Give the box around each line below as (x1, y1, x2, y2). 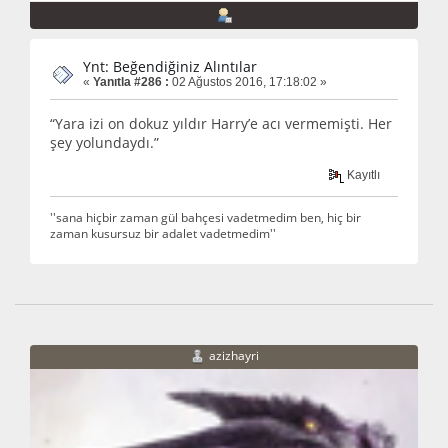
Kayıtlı (344, 168, 381, 183)
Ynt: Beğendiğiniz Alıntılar (83, 56, 257, 76)
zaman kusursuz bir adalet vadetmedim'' (50, 225, 276, 242)
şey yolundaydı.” (50, 132, 159, 152)
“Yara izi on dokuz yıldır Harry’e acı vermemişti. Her (50, 113, 392, 133)
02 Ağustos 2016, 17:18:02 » (169, 74, 327, 89)
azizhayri (208, 347, 259, 365)
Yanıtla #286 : (93, 74, 169, 89)
